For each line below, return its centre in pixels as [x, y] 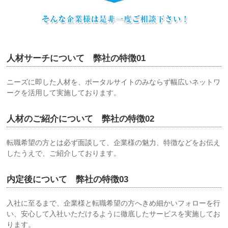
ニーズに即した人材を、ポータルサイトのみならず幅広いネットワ [114, 82]
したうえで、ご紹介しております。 [64, 153]
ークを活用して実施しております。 [64, 92]
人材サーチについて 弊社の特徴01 [76, 58]
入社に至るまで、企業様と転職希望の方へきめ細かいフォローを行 [114, 203]
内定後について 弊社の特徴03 [68, 179]
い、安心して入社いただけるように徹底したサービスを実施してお [114, 213]
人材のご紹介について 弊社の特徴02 [81, 119]
